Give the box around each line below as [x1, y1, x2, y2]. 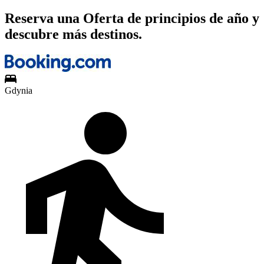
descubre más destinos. [5, 26, 142, 42]
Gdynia [5, 85, 32, 95]
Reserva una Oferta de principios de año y [5, 10, 259, 26]
